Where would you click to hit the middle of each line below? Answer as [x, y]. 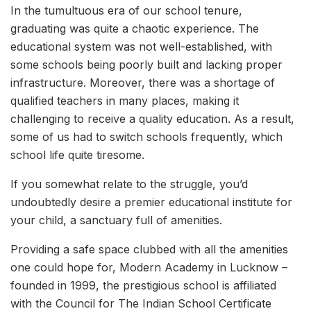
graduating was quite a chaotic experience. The [135, 28]
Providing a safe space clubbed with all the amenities [149, 249]
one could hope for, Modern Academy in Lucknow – [149, 267]
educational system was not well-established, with [141, 46]
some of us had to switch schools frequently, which [146, 136]
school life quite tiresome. [77, 154]
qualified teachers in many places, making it [125, 100]
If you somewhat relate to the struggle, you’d [129, 184]
